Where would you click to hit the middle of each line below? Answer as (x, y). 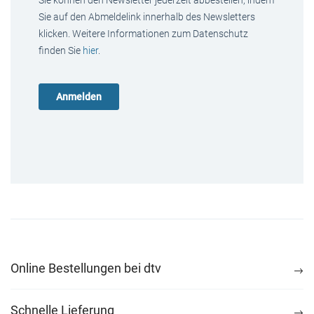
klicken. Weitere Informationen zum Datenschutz (143, 34)
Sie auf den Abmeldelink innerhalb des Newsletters (147, 17)
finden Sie (61, 50)
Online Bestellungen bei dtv (86, 268)
